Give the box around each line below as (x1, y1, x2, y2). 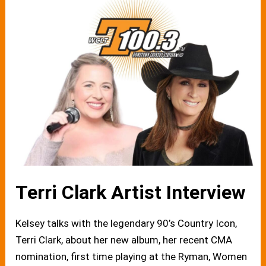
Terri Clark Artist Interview (15, 180, 246, 204)
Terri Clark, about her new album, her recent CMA (15, 233, 233, 246)
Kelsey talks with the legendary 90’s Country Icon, (15, 217, 237, 229)
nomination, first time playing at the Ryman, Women (15, 250, 248, 262)
